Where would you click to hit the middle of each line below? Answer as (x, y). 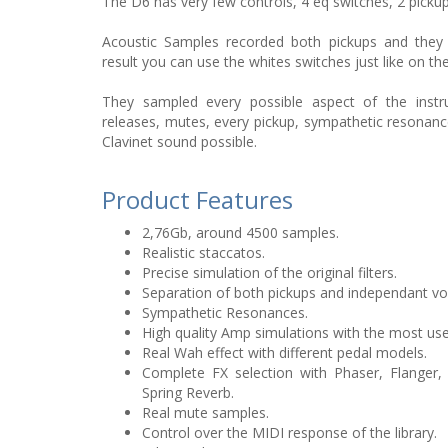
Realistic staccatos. (203, 252)
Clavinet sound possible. (179, 141)
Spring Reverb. (188, 392)
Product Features (197, 199)
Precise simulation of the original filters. (269, 272)
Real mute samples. (205, 412)
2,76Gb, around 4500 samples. (240, 232)
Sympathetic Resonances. (225, 312)
